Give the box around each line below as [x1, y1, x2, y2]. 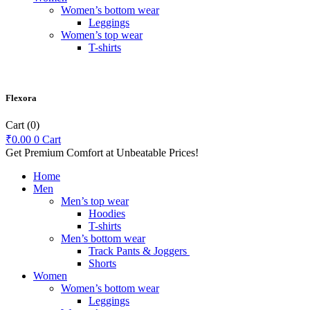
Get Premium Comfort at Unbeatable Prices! [6, 147, 199, 159]
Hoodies [89, 208, 125, 220]
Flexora [6, 93, 37, 104]
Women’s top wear [61, 29, 143, 41]
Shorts [89, 257, 116, 270]
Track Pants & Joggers [89, 245, 190, 257]
